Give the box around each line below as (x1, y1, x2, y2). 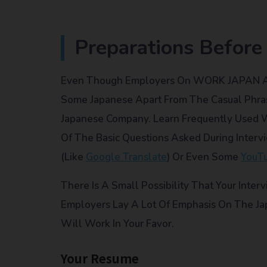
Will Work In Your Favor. (61, 216, 174, 231)
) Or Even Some (167, 150, 241, 164)
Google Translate (86, 150, 167, 164)
